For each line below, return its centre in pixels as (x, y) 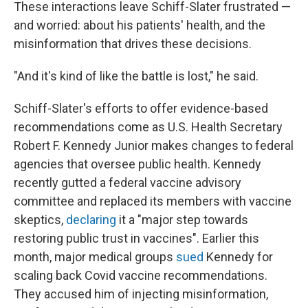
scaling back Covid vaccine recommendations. (141, 275)
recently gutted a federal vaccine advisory (128, 183)
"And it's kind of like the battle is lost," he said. (136, 76)
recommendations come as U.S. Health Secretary (148, 127)
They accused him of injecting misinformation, (141, 294)
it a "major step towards (182, 220)
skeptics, (40, 220)
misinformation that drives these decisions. (133, 44)
